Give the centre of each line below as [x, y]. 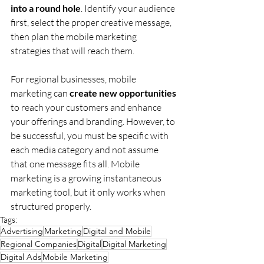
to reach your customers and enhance [87, 107]
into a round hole [46, 8]
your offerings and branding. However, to [94, 121]
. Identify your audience [129, 8]
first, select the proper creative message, [92, 22]
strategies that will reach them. [72, 50]
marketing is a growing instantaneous [87, 178]
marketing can [40, 93]
